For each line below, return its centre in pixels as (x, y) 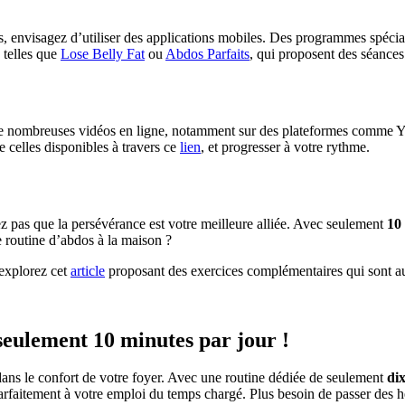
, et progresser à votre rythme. (285, 146)
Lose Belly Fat (103, 54)
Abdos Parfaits (207, 54)
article (88, 270)
